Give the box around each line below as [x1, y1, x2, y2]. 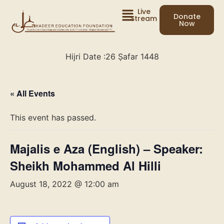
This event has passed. [10, 112, 96, 123]
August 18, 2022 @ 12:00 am [10, 179, 119, 189]
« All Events [10, 87, 55, 99]
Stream [130, 13, 157, 23]
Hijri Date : [65, 51, 105, 62]
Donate [173, 11, 200, 21]
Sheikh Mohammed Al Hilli [10, 157, 161, 174]
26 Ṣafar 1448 [105, 51, 159, 62]
